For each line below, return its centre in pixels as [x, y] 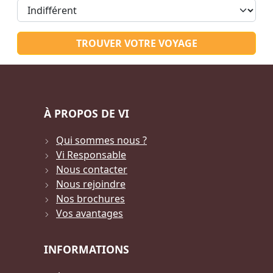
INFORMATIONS [87, 249]
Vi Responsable [91, 154]
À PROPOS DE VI [87, 113]
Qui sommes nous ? [101, 140]
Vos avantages [90, 213]
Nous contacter [92, 169]
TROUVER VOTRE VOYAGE [136, 44]
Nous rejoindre [91, 184]
